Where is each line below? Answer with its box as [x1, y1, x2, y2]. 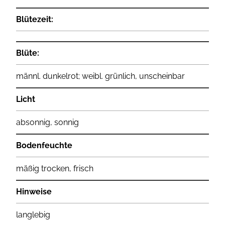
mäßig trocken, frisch [16, 164, 93, 174]
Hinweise [16, 187, 52, 197]
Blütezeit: [16, 15, 53, 25]
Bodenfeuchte [16, 141, 72, 151]
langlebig [16, 210, 50, 220]
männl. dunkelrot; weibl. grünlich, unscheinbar [16, 71, 185, 81]
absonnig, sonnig [16, 118, 79, 128]
